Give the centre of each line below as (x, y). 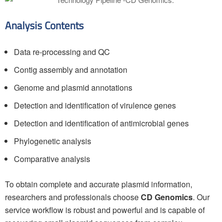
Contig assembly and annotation (71, 70)
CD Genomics (167, 197)
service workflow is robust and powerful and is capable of (105, 210)
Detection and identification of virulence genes (95, 105)
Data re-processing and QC (62, 52)
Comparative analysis (52, 159)
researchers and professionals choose (73, 197)
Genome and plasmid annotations (73, 87)
